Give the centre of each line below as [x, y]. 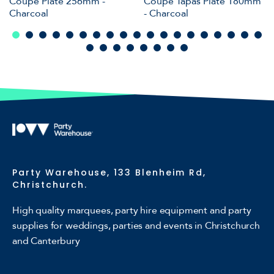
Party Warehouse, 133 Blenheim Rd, [109, 172]
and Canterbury [46, 241]
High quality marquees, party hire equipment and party [132, 210]
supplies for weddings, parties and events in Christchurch [136, 225]
